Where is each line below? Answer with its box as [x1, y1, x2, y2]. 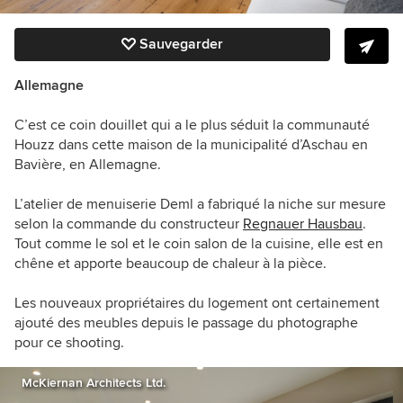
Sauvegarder [139, 35, 223, 54]
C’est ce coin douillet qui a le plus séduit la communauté [14, 116, 370, 135]
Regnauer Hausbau [243, 215, 363, 234]
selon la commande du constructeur [14, 215, 243, 234]
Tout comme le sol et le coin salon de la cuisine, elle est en [14, 235, 383, 254]
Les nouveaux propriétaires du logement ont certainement [14, 294, 380, 313]
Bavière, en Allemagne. [14, 156, 161, 175]
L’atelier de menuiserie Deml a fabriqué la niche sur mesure [14, 195, 386, 214]
